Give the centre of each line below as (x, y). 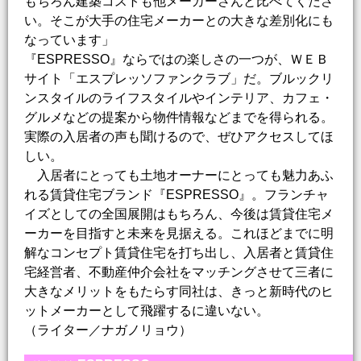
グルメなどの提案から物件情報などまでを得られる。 (179, 118)
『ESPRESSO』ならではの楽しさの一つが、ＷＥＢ (176, 60)
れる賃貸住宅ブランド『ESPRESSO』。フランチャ (176, 195)
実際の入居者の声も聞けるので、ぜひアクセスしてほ (179, 137)
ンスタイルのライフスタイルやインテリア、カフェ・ (179, 98)
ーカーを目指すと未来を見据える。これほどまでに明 (179, 234)
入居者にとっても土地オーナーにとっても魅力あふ (179, 176)
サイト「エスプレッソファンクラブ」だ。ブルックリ (179, 79)
